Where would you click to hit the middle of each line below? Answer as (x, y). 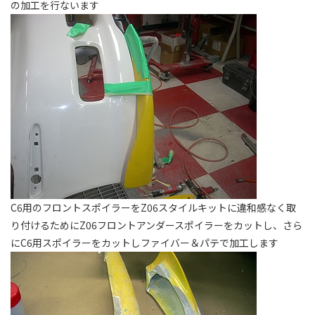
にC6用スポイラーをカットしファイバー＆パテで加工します (144, 243)
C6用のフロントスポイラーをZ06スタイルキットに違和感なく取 (153, 207)
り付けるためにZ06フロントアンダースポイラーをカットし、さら (156, 225)
